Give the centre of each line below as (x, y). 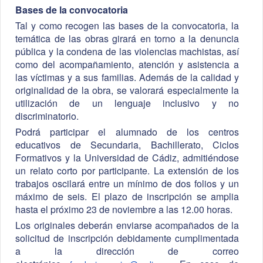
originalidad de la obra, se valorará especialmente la (127, 90)
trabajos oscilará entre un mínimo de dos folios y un (127, 184)
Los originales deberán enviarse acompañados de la (127, 225)
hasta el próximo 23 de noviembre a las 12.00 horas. (124, 210)
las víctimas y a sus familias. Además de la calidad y (127, 77)
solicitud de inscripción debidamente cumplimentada (127, 238)
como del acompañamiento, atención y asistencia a (127, 65)
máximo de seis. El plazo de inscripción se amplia (127, 197)
